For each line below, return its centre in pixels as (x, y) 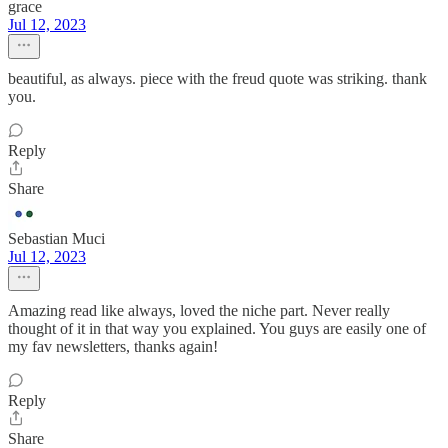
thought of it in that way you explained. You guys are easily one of (217, 328)
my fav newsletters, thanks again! (113, 346)
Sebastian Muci (56, 238)
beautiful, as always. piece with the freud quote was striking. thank (217, 78)
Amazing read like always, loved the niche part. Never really (199, 310)
